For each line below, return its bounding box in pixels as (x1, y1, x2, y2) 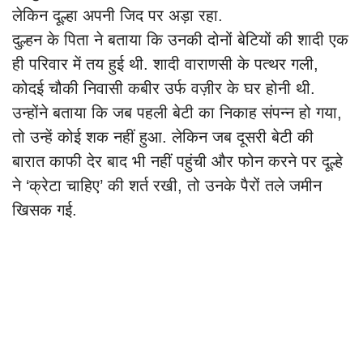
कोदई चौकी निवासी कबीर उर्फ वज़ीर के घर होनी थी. (12, 79, 315, 98)
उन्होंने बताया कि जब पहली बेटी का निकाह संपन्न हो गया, (12, 104, 342, 122)
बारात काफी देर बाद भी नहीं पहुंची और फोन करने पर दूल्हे (12, 152, 343, 171)
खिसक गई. (12, 201, 77, 220)
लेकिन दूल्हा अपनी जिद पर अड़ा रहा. (12, 6, 223, 25)
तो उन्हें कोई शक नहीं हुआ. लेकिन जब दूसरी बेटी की (12, 128, 314, 147)
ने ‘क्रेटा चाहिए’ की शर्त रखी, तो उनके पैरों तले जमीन (12, 177, 322, 195)
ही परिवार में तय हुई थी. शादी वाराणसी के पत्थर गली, (12, 55, 318, 74)
